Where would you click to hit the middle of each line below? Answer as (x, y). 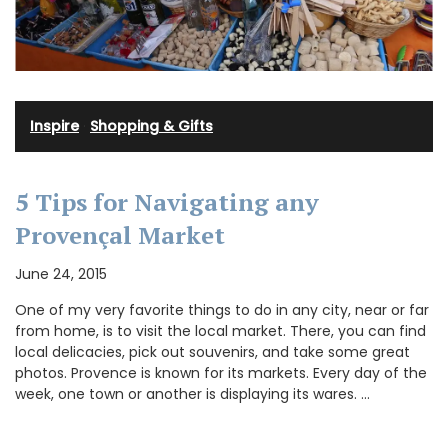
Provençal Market (120, 235)
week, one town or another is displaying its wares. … (192, 394)
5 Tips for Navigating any (167, 202)
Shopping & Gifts (151, 126)
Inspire (54, 126)
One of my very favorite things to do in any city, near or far (222, 310)
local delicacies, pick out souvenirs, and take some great (212, 352)
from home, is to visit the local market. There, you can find (220, 331)
